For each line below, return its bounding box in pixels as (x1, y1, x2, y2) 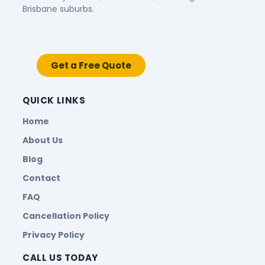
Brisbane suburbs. (22, 3, 94, 15)
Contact (22, 172, 60, 184)
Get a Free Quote (51, 59, 131, 72)
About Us (22, 134, 63, 146)
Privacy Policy (22, 228, 85, 241)
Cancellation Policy (22, 209, 109, 222)
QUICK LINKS (22, 93, 86, 106)
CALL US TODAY (22, 251, 98, 264)
